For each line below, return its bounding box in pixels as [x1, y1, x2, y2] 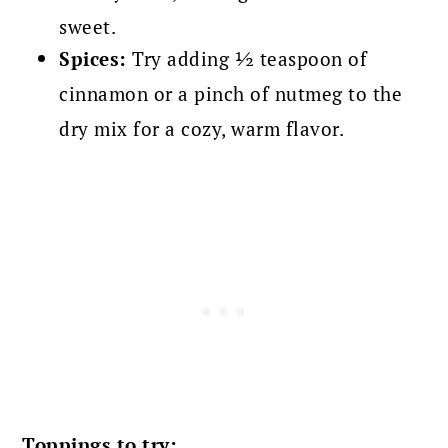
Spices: [59, 46, 127, 72]
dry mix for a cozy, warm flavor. [59, 116, 345, 142]
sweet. [59, 14, 117, 40]
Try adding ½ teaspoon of [126, 46, 368, 72]
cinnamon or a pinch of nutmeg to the [59, 81, 403, 107]
